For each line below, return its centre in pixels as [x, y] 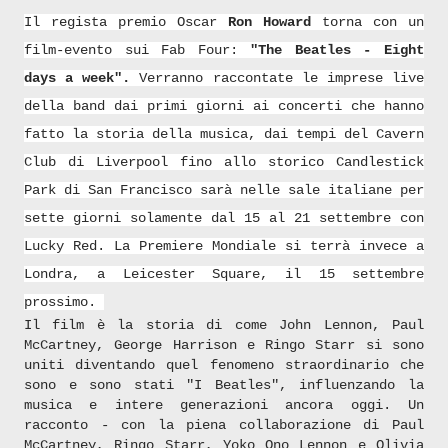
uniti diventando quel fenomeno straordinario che [224, 365]
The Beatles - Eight [341, 50]
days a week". [77, 78]
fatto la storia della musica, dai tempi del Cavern [224, 134]
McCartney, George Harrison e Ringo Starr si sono [224, 345]
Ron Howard [275, 22]
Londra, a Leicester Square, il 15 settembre [224, 274]
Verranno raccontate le [224, 78]
